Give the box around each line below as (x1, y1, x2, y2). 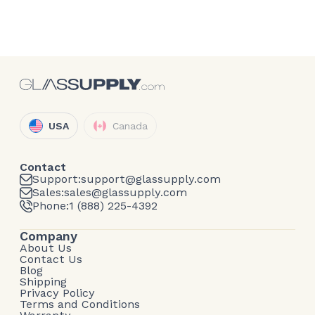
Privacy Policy (20, 285, 95, 300)
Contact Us (20, 252, 82, 266)
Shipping (20, 274, 67, 288)
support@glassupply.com (81, 172, 221, 186)
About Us (20, 240, 72, 255)
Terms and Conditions (20, 297, 140, 311)
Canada (112, 120, 148, 131)
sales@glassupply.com (64, 186, 187, 200)
